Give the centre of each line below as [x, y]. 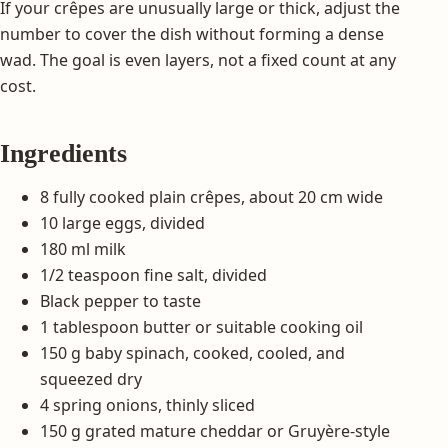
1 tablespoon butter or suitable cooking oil [201, 326]
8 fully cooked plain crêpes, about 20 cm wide [211, 196]
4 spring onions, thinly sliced [147, 404]
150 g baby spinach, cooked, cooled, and [192, 352]
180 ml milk [83, 248]
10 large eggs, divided [122, 222]
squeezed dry [91, 378]
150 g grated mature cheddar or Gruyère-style [215, 430]
